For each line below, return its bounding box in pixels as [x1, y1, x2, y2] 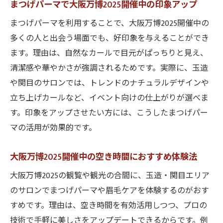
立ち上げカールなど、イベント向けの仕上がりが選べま [10, 92, 209, 105]
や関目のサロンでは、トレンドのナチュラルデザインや [10, 77, 209, 90]
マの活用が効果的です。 [10, 121, 97, 135]
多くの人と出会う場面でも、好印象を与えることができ [10, 32, 209, 45]
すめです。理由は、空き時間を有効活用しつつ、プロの [10, 199, 207, 213]
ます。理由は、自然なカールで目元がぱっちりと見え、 [10, 47, 208, 60]
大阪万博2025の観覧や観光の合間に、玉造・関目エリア [10, 169, 210, 183]
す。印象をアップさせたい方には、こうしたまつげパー [10, 107, 208, 120]
